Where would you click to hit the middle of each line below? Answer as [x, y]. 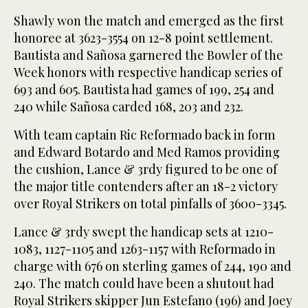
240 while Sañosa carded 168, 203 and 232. [129, 106]
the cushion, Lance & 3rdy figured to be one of [145, 169]
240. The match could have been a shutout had [144, 283]
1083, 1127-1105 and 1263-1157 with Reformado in [145, 249]
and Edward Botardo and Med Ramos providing [147, 152]
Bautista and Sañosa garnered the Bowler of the [148, 55]
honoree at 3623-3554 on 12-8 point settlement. [143, 37]
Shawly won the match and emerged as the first [149, 20]
